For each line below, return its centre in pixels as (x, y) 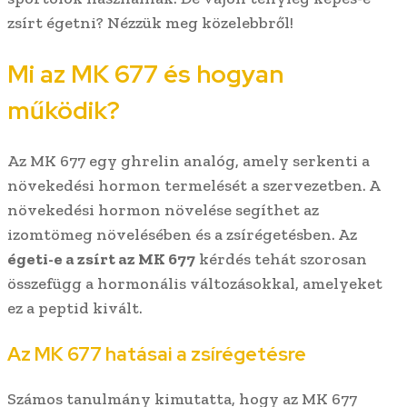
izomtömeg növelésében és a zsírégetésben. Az (182, 235)
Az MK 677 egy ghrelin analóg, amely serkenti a (189, 161)
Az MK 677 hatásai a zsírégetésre (157, 354)
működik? (64, 110)
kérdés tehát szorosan (281, 259)
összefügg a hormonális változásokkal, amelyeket (195, 284)
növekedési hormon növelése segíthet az (163, 210)
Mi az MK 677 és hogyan (145, 74)
